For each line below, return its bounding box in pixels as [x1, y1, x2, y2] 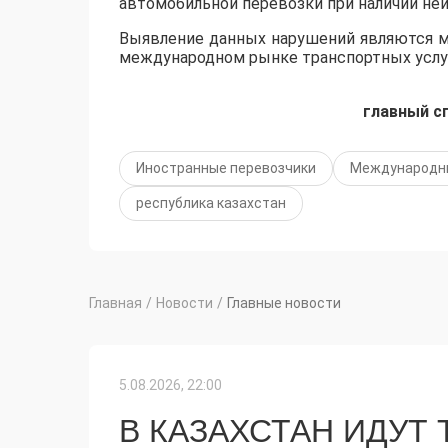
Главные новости [227, 295, 341, 312]
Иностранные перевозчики [136, 160, 316, 177]
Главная [89, 295, 142, 312]
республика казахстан [136, 195, 286, 212]
